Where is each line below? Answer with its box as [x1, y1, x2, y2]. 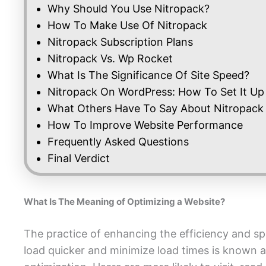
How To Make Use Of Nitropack [47, 19, 207, 32]
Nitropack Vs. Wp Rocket [47, 52, 173, 65]
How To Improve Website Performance [47, 119, 243, 132]
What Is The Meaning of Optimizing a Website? [24, 196, 225, 208]
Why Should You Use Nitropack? [47, 2, 210, 15]
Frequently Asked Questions [47, 135, 189, 148]
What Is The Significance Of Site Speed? [47, 69, 249, 82]
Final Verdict [47, 152, 110, 165]
